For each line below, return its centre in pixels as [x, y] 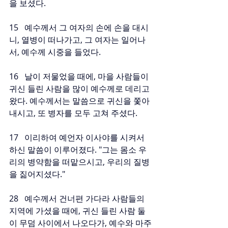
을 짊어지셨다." [37, 174]
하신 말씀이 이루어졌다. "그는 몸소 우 [78, 150]
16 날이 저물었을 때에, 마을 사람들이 [80, 76]
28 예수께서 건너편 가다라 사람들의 [78, 198]
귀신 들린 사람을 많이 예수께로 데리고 [80, 89]
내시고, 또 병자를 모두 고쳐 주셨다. [73, 113]
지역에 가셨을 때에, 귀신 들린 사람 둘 [77, 211]
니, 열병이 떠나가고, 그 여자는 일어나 [77, 40]
